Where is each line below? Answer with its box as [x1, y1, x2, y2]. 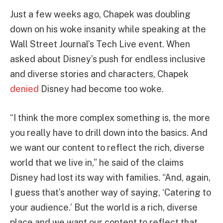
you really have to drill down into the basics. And [10, 127, 208, 138]
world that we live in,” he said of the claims [10, 157, 184, 168]
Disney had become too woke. [39, 84, 164, 95]
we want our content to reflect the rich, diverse [10, 142, 205, 153]
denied [10, 84, 39, 95]
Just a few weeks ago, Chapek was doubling [10, 9, 191, 20]
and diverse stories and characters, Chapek [10, 69, 189, 80]
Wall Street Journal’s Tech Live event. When [10, 39, 190, 50]
